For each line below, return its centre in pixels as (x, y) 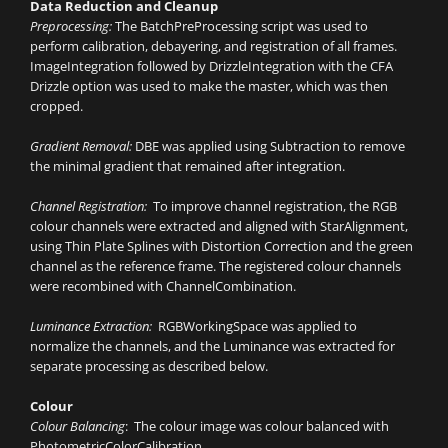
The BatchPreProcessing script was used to (241, 26)
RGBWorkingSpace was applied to (257, 326)
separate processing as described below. (149, 366)
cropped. (56, 106)
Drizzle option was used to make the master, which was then (209, 86)
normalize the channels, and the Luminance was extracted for (212, 346)
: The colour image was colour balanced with (257, 426)
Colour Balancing (77, 426)
